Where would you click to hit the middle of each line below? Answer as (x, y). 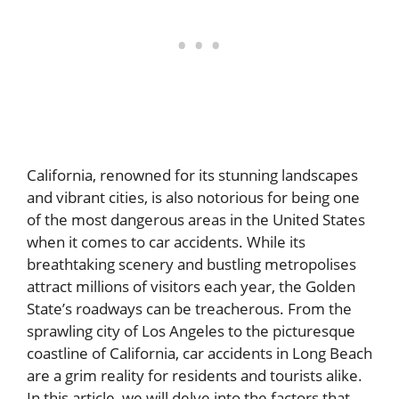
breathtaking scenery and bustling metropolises (191, 265)
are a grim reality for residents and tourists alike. (195, 376)
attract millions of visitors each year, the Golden (191, 287)
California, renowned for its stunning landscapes (192, 175)
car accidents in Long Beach (277, 354)
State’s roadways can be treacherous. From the (189, 309)
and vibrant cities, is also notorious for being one (193, 198)
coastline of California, (105, 354)
